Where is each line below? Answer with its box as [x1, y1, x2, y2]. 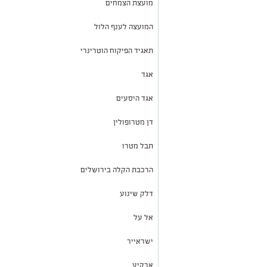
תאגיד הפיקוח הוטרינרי [80, 45, 153, 55]
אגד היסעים [116, 93, 153, 103]
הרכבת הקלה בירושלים [80, 164, 153, 175]
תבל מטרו [122, 141, 153, 151]
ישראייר [127, 236, 153, 246]
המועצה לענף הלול [94, 21, 153, 32]
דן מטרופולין [113, 117, 153, 127]
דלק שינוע [120, 188, 153, 198]
